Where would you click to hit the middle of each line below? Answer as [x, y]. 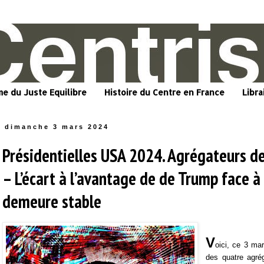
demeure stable [52, 202]
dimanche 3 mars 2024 [57, 127]
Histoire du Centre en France [164, 93]
